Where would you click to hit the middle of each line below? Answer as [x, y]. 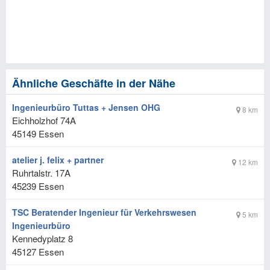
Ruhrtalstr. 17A [41, 173]
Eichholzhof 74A [44, 121]
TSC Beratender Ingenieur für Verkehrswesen [104, 212]
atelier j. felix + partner [58, 160]
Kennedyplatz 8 [42, 239]
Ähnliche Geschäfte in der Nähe [94, 83]
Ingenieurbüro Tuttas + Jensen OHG [86, 108]
